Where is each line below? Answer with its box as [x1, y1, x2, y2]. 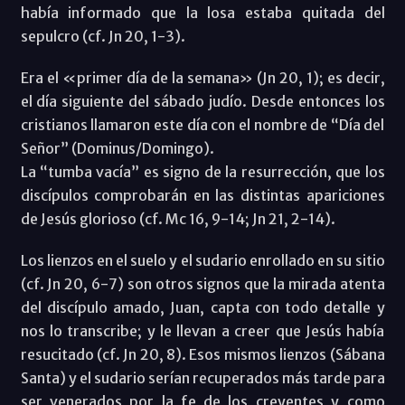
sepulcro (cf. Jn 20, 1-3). [20, 26, 185, 45]
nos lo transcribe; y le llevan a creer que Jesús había [20, 321, 385, 340]
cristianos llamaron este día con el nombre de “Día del [20, 115, 385, 134]
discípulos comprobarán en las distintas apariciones [20, 185, 385, 204]
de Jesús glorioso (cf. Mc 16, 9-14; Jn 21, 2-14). [20, 209, 335, 228]
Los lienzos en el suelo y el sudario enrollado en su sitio [20, 250, 385, 269]
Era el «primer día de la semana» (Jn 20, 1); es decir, [20, 68, 385, 87]
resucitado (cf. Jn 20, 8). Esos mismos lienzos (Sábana [20, 344, 385, 363]
